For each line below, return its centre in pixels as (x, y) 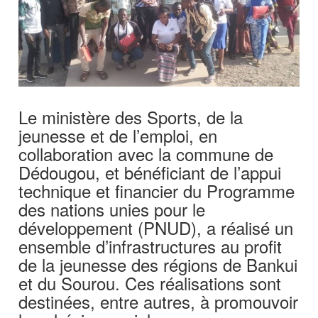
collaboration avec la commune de (146, 153)
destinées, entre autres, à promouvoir (159, 301)
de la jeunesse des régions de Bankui (158, 264)
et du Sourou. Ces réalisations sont (150, 283)
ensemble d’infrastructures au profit (150, 246)
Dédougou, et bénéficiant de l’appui (150, 172)
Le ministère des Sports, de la (131, 116)
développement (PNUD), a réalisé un (156, 227)
